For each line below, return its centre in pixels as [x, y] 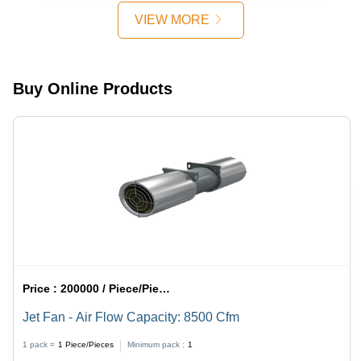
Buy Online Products [93, 89]
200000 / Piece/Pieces [110, 289]
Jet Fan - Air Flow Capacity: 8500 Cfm [131, 317]
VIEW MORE [172, 20]
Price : [42, 289]
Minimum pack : [156, 345]
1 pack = [39, 345]
